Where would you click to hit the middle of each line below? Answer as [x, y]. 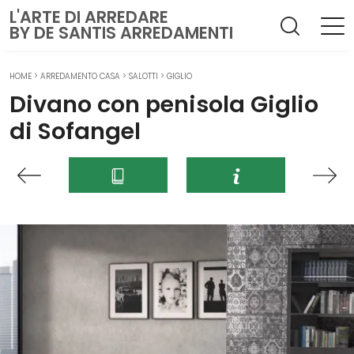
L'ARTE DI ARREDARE [89, 17]
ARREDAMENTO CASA [80, 76]
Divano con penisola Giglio [164, 104]
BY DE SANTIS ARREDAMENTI [121, 33]
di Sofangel [75, 131]
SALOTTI [143, 76]
